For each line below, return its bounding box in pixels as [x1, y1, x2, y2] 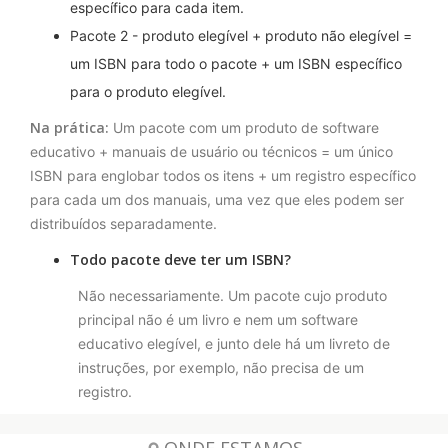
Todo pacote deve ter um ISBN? [70, 250, 291, 270]
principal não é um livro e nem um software [78, 311, 358, 329]
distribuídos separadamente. [30, 215, 217, 233]
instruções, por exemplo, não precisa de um [78, 359, 364, 377]
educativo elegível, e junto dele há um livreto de [78, 335, 390, 353]
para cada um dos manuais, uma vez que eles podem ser [30, 191, 404, 209]
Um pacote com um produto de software [109, 119, 379, 137]
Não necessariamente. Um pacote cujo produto [78, 287, 387, 305]
